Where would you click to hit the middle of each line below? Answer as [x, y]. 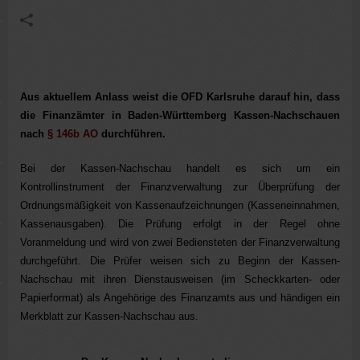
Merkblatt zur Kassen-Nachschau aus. [109, 316]
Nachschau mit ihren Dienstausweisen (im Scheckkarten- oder [180, 279]
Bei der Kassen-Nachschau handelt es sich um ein [180, 168]
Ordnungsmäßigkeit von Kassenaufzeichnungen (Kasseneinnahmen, [180, 205]
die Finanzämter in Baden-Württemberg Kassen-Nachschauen [180, 115]
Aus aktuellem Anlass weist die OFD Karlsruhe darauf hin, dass [180, 96]
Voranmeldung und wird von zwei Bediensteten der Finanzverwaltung [180, 242]
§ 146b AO [73, 133]
